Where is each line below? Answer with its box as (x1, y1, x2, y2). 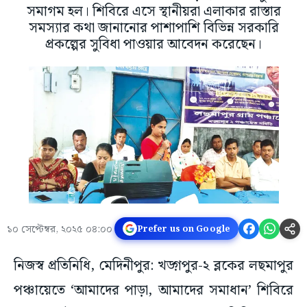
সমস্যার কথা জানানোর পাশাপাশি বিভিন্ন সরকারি (28, 17, 279, 40)
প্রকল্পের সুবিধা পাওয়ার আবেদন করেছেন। (45, 34, 262, 56)
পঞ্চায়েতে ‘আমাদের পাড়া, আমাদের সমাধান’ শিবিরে (14, 280, 293, 302)
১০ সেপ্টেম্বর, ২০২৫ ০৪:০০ (7, 221, 112, 238)
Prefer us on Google (136, 221, 230, 236)
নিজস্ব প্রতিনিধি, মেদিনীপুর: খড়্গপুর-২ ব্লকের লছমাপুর (14, 255, 293, 278)
